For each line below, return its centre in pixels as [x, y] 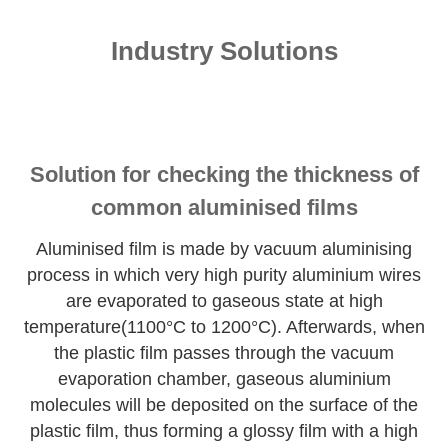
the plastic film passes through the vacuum [224, 353]
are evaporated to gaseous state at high [224, 301]
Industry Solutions [224, 51]
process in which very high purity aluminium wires [224, 275]
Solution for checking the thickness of [224, 175]
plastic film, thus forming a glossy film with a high [224, 431]
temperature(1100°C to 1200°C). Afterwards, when [224, 327]
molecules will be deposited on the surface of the [224, 405]
